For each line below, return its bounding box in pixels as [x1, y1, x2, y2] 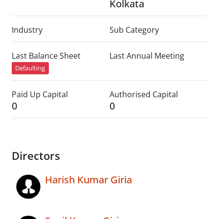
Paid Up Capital [12, 89, 68, 100]
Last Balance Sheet [12, 50, 81, 61]
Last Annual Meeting [109, 50, 184, 61]
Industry [12, 24, 43, 35]
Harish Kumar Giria [45, 173, 132, 187]
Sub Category [109, 24, 159, 35]
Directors [12, 149, 60, 163]
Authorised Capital [109, 89, 178, 100]
